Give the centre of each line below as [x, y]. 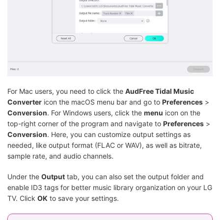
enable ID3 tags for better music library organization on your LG [110, 188]
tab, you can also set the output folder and [134, 177]
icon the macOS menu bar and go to [102, 102]
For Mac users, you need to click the [66, 91]
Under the [24, 177]
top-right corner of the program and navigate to [85, 124]
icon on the [182, 113]
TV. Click [22, 198]
